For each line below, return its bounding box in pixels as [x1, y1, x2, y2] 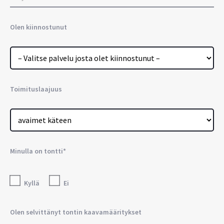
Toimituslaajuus [10, 84, 62, 93]
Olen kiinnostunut [10, 22, 67, 31]
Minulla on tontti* [10, 146, 66, 155]
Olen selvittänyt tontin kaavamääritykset [10, 207, 141, 216]
